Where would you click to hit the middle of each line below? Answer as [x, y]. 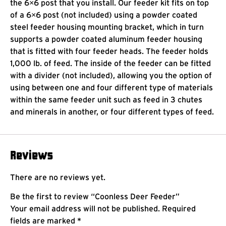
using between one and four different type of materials [111, 87]
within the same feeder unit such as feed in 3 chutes [106, 99]
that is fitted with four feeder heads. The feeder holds [109, 51]
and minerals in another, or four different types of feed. [112, 111]
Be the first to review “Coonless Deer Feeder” [95, 196]
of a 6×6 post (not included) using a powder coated [104, 14]
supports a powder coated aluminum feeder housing [106, 39]
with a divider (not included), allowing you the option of [111, 75]
